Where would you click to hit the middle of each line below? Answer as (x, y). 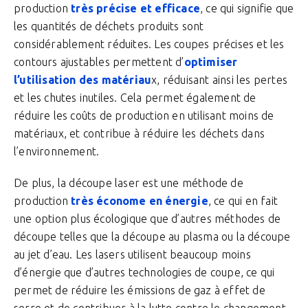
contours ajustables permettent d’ (99, 62)
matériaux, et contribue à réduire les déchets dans (140, 133)
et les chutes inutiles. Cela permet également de (135, 98)
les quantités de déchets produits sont (109, 26)
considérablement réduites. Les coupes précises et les (149, 44)
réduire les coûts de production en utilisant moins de (144, 115)
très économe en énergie (140, 201)
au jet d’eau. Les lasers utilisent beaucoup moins (132, 254)
